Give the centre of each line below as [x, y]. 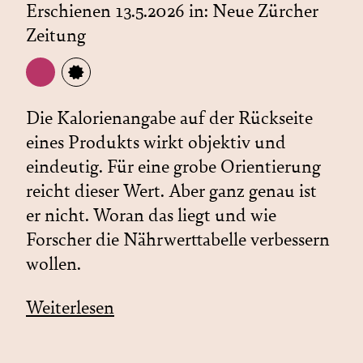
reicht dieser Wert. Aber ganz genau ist [171, 191]
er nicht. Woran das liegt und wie [151, 215]
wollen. [53, 264]
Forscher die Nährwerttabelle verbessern [178, 239]
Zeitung [56, 35]
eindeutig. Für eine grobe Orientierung [173, 167]
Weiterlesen [70, 307]
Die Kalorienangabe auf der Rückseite [169, 118]
